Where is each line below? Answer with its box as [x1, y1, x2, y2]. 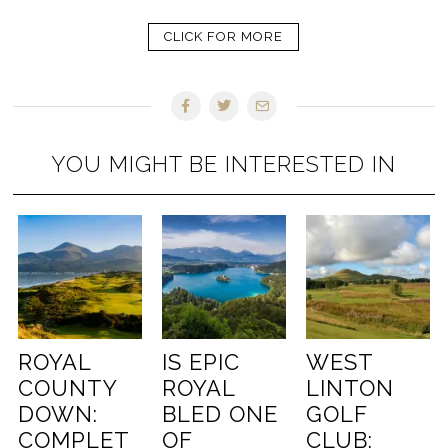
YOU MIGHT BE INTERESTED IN [51, 150, 397, 177]
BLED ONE [162, 400, 279, 427]
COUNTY [18, 374, 118, 401]
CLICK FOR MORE [164, 28, 284, 44]
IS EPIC [162, 348, 241, 375]
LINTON [305, 374, 394, 401]
